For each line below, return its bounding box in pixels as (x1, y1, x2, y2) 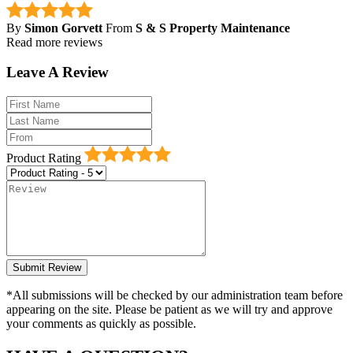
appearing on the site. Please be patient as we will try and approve (6, 303, 333, 317)
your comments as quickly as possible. (6, 317, 196, 331)
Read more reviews (6, 35, 102, 49)
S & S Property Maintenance (136, 20, 290, 35)
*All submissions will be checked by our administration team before (6, 288, 343, 303)
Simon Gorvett (24, 20, 102, 35)
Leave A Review (6, 64, 109, 81)
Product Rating (6, 151, 84, 165)
